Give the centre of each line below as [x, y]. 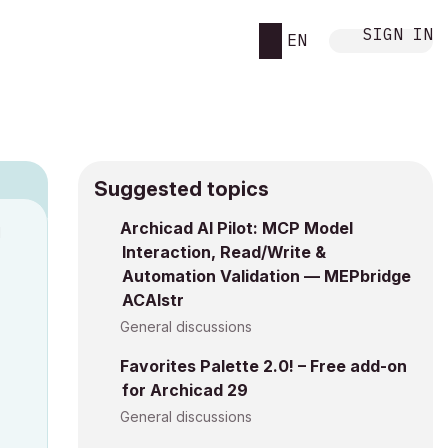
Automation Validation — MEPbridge [266, 276]
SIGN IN [398, 33]
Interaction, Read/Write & [224, 252]
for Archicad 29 [185, 390]
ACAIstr [153, 300]
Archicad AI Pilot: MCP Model [236, 228]
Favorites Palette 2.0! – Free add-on [263, 366]
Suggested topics [181, 189]
